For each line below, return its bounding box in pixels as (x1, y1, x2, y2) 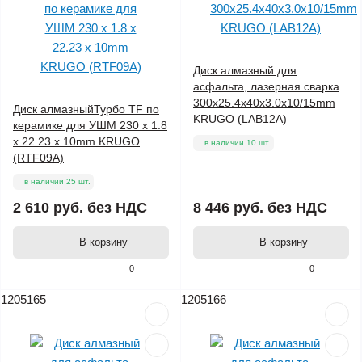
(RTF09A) (13, 151, 64, 165)
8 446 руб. (193, 200, 263, 217)
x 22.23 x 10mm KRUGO (13, 135, 140, 149)
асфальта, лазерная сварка (193, 80, 339, 94)
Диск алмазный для (193, 64, 297, 78)
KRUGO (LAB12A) (193, 112, 287, 126)
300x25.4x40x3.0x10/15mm (193, 96, 335, 110)
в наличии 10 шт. (204, 138, 271, 148)
